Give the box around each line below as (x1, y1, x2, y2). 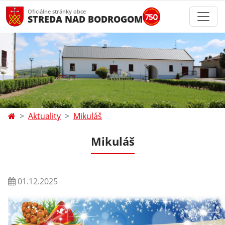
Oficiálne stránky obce (28, 8, 86, 15)
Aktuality (28, 110, 61, 122)
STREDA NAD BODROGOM (28, 13, 143, 25)
